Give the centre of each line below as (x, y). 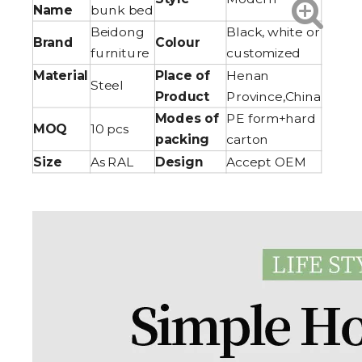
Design (179, 162)
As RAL (112, 162)
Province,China (274, 97)
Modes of (187, 118)
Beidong (118, 32)
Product (182, 97)
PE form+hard (271, 118)
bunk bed (122, 10)
